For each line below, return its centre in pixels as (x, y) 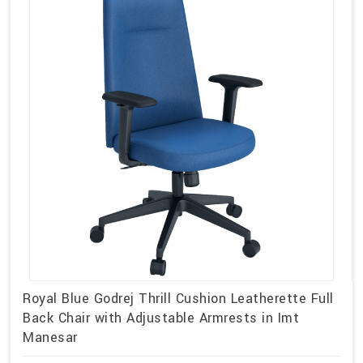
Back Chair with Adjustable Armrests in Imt (161, 318)
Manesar (50, 337)
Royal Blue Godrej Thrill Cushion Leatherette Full (178, 298)
